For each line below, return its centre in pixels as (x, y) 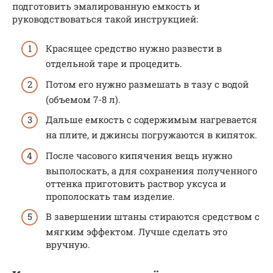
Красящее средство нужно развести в (134, 48)
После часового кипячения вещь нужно (139, 155)
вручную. (68, 244)
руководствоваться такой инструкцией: (105, 19)
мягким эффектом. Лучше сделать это (136, 232)
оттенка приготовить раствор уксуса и (136, 183)
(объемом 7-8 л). (83, 99)
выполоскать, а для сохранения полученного (151, 170)
